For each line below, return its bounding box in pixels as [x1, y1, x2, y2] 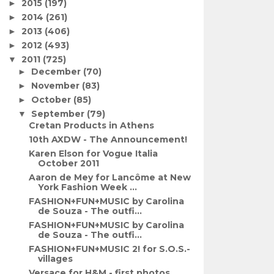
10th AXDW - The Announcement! [29, 134, 188, 145]
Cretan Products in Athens [29, 120, 155, 131]
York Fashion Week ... [38, 182, 138, 193]
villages [38, 253, 73, 264]
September [31, 108, 87, 119]
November [31, 80, 83, 91]
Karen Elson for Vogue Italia [29, 148, 158, 159]
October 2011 [38, 158, 100, 169]
